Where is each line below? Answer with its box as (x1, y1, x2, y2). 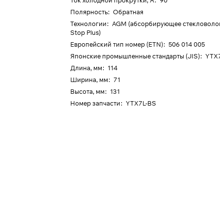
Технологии (70, 20, 107, 27)
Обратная (113, 8, 144, 16)
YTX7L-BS (126, 99, 157, 107)
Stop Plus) (70, 28, 101, 36)
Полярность (70, 8, 108, 16)
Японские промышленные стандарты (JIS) (70, 52, 200, 60)
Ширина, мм (70, 76, 109, 83)
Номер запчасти (70, 99, 121, 107)
